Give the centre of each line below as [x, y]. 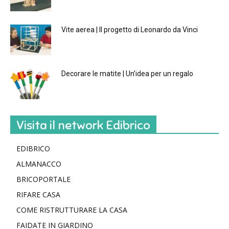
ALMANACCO [39, 164]
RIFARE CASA [38, 195]
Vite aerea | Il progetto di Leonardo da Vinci [130, 30]
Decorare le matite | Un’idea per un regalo [127, 74]
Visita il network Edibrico [83, 125]
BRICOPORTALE [43, 179]
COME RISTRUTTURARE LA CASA [72, 210]
